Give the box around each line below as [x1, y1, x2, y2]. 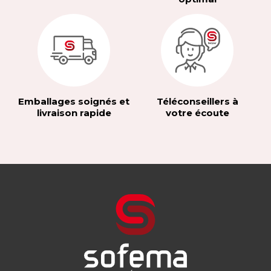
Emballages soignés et [18, 95, 129, 107]
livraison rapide [36, 106, 111, 119]
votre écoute [165, 106, 229, 119]
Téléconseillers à [156, 95, 238, 107]
